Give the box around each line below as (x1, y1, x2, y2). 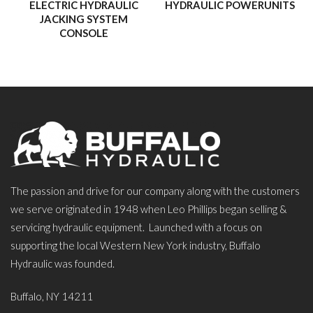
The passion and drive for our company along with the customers (10, 184, 300, 197)
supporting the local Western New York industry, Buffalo (10, 238, 261, 252)
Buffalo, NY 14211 (10, 289, 93, 303)
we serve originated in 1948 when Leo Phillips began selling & (10, 202, 287, 215)
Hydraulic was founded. (10, 256, 115, 270)
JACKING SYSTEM (39, 12, 128, 25)
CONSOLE (59, 26, 108, 39)
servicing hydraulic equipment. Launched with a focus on (10, 220, 262, 233)
